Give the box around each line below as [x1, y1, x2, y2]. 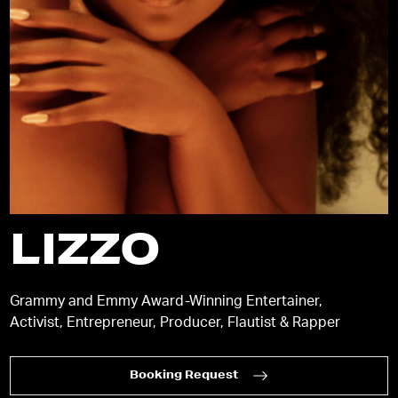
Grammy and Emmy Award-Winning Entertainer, [10, 296, 323, 310]
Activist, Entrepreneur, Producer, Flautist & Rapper [10, 317, 341, 331]
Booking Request [130, 370, 238, 382]
